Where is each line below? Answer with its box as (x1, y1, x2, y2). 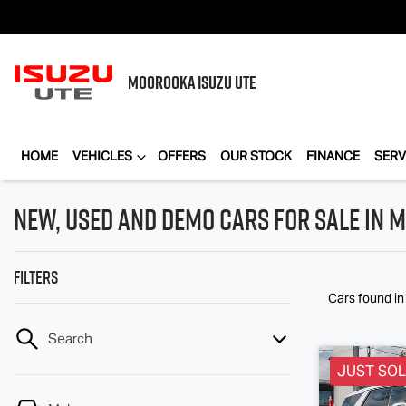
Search (48, 330, 92, 347)
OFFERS (158, 148, 206, 164)
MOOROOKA (128, 70, 198, 95)
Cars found (328, 290, 394, 306)
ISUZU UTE (198, 70, 256, 95)
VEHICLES (72, 148, 132, 164)
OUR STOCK (220, 148, 292, 164)
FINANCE (306, 148, 360, 164)
